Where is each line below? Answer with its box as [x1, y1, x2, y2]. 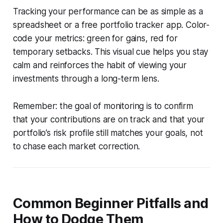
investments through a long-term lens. [12, 73, 159, 84]
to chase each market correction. [12, 141, 140, 151]
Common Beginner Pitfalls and [12, 195, 209, 212]
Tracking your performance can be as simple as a [12, 6, 203, 16]
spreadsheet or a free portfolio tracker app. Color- [12, 19, 210, 30]
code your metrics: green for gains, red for [12, 33, 178, 43]
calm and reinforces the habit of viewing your [12, 60, 187, 70]
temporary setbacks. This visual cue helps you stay [12, 46, 209, 57]
